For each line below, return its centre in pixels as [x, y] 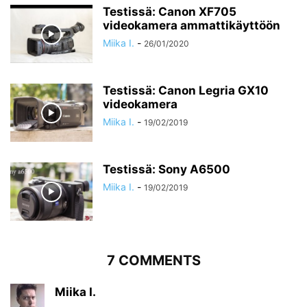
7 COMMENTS [153, 261]
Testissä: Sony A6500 [167, 170]
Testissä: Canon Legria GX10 [186, 91]
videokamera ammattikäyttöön [192, 26]
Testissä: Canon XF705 [170, 12]
